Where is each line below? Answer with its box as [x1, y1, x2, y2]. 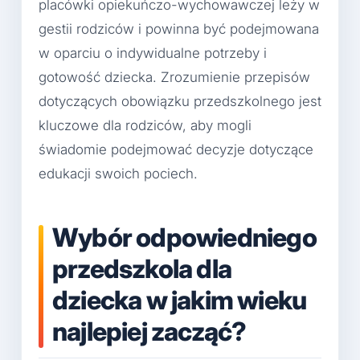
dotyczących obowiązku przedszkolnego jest [39, 92, 321, 109]
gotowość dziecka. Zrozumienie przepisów [39, 68, 310, 85]
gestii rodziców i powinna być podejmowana [39, 20, 319, 37]
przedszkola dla [52, 252, 231, 284]
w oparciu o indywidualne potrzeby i [39, 44, 267, 61]
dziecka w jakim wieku [52, 284, 307, 316]
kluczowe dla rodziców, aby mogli [39, 117, 252, 133]
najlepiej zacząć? [52, 315, 247, 347]
